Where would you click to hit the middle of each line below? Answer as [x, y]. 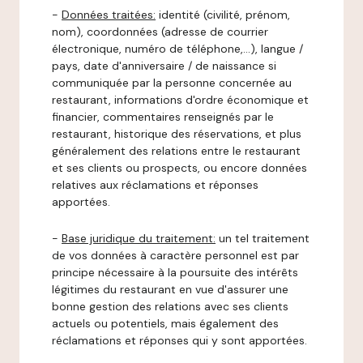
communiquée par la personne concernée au [172, 83]
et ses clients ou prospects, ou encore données [179, 168]
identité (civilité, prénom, [223, 15]
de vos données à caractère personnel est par [175, 255]
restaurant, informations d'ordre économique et [180, 100]
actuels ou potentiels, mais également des [165, 323]
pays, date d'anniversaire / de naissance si [164, 66]
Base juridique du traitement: [139, 238]
